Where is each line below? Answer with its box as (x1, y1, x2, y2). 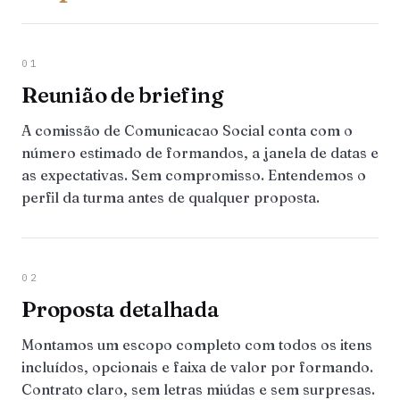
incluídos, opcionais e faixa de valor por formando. (21, 358, 373, 376)
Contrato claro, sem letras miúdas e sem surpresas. (21, 380, 375, 398)
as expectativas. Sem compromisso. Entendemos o (21, 166, 366, 184)
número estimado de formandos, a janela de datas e (21, 144, 379, 162)
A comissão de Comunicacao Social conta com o (21, 121, 353, 139)
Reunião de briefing (21, 82, 223, 108)
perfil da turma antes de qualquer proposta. (21, 188, 320, 206)
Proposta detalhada (21, 296, 220, 322)
